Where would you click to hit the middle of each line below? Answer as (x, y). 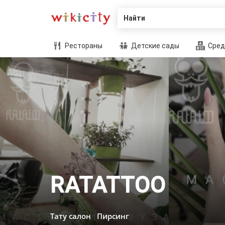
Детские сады (154, 46)
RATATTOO (108, 184)
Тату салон (71, 216)
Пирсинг (113, 216)
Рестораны (83, 46)
